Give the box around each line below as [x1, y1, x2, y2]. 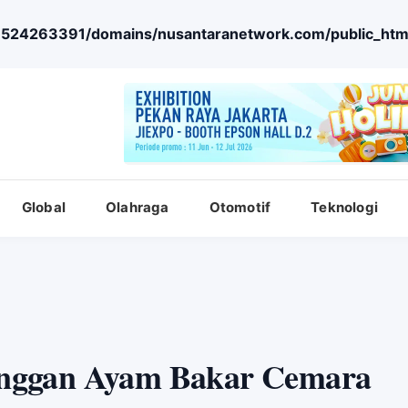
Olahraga [106, 199, 169, 216]
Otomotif [209, 199, 271, 216]
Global [21, 199, 66, 216]
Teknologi [311, 199, 379, 216]
